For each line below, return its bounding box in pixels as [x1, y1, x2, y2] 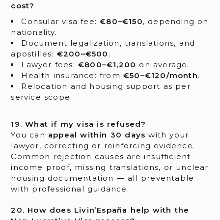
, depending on [142, 16, 209, 26]
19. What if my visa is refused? [11, 119, 146, 129]
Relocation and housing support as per [21, 81, 191, 91]
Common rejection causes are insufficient [11, 152, 191, 162]
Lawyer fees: [21, 59, 78, 69]
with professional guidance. [11, 184, 129, 194]
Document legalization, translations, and [21, 38, 195, 48]
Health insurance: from [21, 70, 123, 80]
